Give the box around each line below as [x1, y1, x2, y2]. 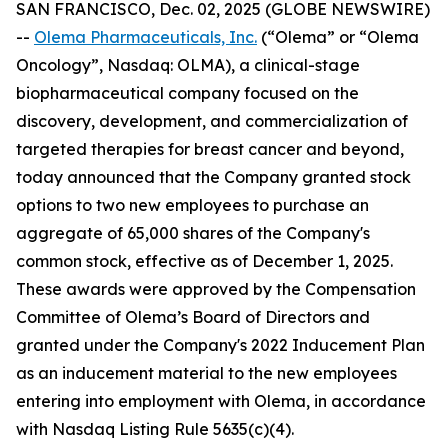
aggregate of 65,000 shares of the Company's [16, 223, 370, 243]
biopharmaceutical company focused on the [16, 83, 359, 103]
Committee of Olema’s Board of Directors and [16, 307, 370, 327]
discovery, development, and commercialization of [16, 111, 408, 131]
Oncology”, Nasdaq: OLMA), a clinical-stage [16, 55, 360, 75]
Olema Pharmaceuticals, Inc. [34, 27, 257, 47]
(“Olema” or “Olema [257, 27, 419, 47]
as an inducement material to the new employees [16, 363, 397, 383]
